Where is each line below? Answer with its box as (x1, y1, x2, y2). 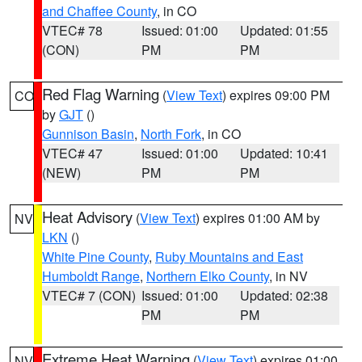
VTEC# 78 (42, 21, 103, 40)
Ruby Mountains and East (155, 247, 303, 266)
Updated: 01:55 (240, 21, 329, 40)
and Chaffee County (42, 2, 157, 20)
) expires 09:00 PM (222, 86, 330, 104)
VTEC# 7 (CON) (42, 286, 136, 305)
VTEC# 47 (42, 144, 103, 162)
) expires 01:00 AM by (196, 208, 320, 227)
